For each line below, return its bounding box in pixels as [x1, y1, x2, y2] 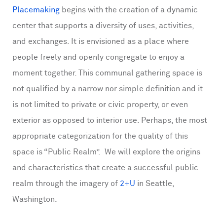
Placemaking [12, 6, 60, 15]
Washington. [12, 195, 59, 204]
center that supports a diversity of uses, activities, [12, 22, 194, 31]
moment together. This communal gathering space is [12, 69, 202, 78]
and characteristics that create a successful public [12, 164, 198, 173]
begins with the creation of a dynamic [60, 6, 198, 15]
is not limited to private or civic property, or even [12, 101, 188, 110]
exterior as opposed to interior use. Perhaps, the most [12, 116, 207, 125]
